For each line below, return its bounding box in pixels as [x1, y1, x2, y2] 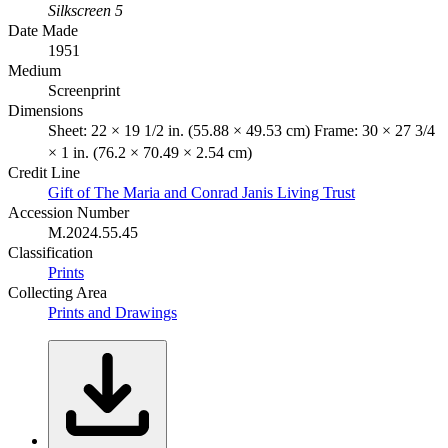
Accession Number [8, 203, 129, 221]
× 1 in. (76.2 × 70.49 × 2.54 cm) [48, 143, 252, 161]
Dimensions [8, 101, 83, 119]
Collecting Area [8, 283, 107, 301]
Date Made [8, 21, 78, 39]
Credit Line [8, 163, 80, 181]
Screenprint [48, 81, 120, 99]
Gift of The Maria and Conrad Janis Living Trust [48, 183, 355, 201]
